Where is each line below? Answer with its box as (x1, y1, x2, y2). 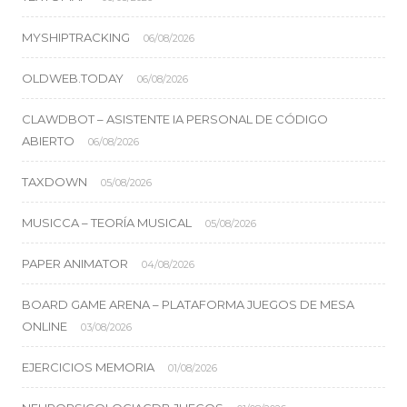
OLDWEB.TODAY (22, 71, 124, 85)
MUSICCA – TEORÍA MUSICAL (22, 215, 192, 230)
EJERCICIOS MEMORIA (22, 360, 154, 374)
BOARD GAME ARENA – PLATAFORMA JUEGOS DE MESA (22, 297, 354, 312)
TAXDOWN (22, 174, 87, 189)
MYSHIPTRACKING (22, 30, 130, 45)
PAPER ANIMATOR (22, 256, 128, 271)
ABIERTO (22, 134, 74, 148)
